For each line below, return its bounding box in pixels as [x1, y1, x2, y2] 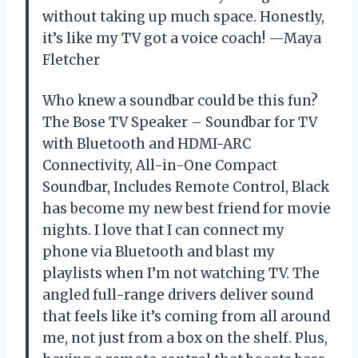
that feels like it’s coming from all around [42, 307, 330, 325]
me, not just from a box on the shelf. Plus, [42, 328, 328, 347]
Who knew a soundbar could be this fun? [42, 91, 318, 109]
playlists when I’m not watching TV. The [42, 264, 320, 282]
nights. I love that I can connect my [42, 221, 284, 239]
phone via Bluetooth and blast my [42, 242, 275, 261]
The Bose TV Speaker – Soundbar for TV [42, 113, 317, 131]
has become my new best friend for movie [42, 199, 331, 217]
